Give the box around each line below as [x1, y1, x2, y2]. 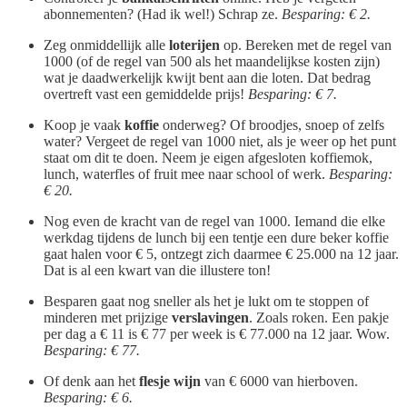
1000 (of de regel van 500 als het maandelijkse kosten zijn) [44, 53, 380, 69]
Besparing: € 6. [44, 389, 133, 405]
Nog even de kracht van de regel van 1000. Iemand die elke [44, 213, 385, 229]
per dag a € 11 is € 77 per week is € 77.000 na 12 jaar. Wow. [44, 325, 390, 342]
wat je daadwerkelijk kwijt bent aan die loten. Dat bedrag [44, 69, 371, 85]
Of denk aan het [44, 372, 139, 389]
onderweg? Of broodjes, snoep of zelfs [163, 116, 384, 133]
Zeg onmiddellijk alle [44, 36, 169, 53]
